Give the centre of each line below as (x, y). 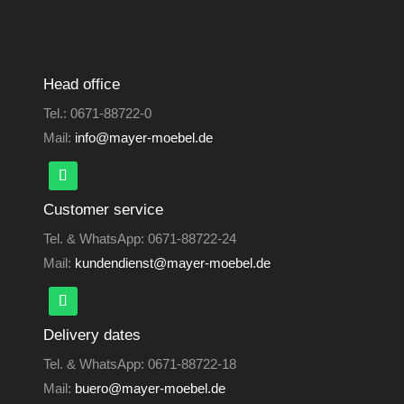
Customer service (104, 210)
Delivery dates (92, 335)
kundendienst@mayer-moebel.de (173, 263)
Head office (82, 84)
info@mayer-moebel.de (144, 138)
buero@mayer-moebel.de (151, 388)
